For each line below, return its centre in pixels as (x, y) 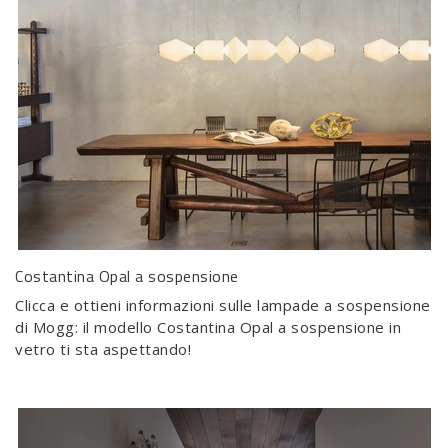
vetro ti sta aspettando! (103, 349)
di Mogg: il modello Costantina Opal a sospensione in (208, 327)
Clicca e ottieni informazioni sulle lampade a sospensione (223, 305)
